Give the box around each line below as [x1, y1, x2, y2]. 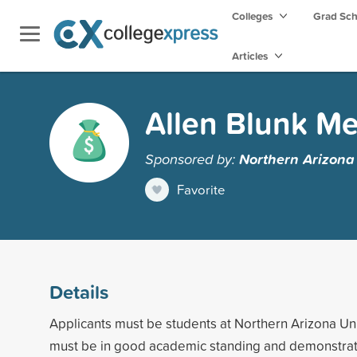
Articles [232, 48, 270, 64]
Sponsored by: [145, 147, 239, 169]
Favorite [177, 179, 226, 198]
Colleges [232, 8, 273, 24]
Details [49, 277, 108, 305]
